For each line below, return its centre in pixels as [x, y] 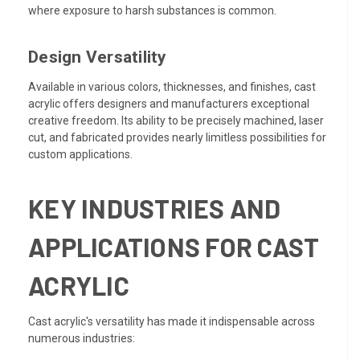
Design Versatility [98, 57]
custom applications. [80, 154]
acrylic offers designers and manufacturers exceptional [169, 103]
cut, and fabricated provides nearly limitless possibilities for [177, 137]
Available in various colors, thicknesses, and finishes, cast [172, 86]
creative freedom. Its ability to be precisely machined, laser [176, 120]
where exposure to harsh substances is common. [152, 10]
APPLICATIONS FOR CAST [174, 246]
